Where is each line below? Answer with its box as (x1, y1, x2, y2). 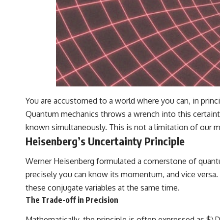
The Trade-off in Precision (26, 195, 118, 205)
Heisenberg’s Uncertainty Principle (26, 134, 185, 148)
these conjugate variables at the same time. (26, 183, 180, 193)
